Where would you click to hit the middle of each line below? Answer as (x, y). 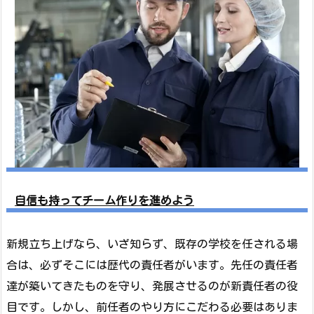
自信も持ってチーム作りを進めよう (104, 200)
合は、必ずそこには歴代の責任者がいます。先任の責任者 (152, 265)
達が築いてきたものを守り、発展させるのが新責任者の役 (152, 286)
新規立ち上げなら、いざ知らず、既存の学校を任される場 (152, 244)
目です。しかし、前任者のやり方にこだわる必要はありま (152, 307)
